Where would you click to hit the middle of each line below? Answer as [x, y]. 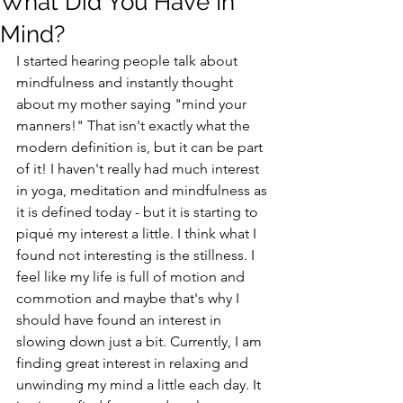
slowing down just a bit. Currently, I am [141, 341]
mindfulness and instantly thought [126, 82]
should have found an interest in [121, 320]
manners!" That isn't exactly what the [135, 125]
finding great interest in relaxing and [134, 363]
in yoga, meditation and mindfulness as [143, 190]
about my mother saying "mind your [133, 104]
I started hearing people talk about [129, 61]
